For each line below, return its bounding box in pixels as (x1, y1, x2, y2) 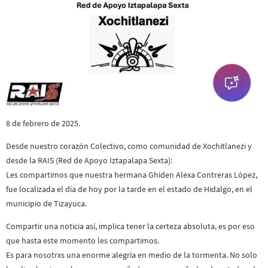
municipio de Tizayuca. (6, 198, 87, 209)
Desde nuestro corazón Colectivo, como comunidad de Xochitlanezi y (6, 141, 252, 152)
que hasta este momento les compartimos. (6, 235, 159, 246)
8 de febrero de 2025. (6, 117, 80, 129)
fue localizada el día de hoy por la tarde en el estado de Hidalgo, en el (6, 184, 252, 195)
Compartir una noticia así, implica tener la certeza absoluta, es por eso (6, 221, 255, 232)
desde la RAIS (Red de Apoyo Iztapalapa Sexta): (6, 155, 172, 166)
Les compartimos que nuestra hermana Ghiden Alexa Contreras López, (6, 169, 257, 181)
